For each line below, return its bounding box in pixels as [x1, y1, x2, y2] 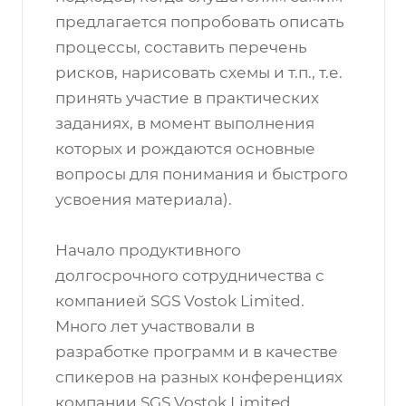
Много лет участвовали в [55, 317, 255, 335]
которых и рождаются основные [55, 140, 315, 158]
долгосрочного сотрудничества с [55, 266, 324, 285]
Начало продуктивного [55, 241, 241, 259]
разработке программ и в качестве [55, 343, 338, 361]
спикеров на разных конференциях [55, 368, 343, 386]
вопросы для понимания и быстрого [55, 165, 348, 183]
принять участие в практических [55, 89, 319, 107]
